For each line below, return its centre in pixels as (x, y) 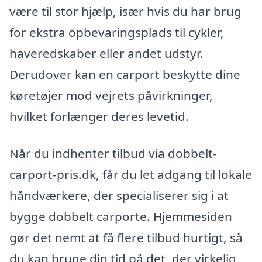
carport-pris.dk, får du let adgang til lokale (131, 175)
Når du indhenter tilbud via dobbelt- (113, 154)
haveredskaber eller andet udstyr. (106, 53)
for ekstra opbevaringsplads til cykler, (117, 32)
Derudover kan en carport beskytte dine (125, 74)
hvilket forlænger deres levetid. (99, 116)
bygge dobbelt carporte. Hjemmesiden (121, 217)
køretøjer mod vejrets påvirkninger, (111, 95)
